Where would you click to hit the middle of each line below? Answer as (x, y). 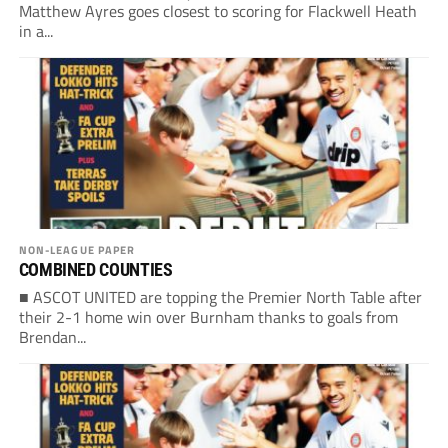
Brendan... (52, 337)
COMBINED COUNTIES (95, 270)
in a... (35, 31)
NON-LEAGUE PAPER (77, 250)
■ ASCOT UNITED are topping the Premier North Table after (220, 297)
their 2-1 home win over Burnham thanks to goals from (208, 317)
